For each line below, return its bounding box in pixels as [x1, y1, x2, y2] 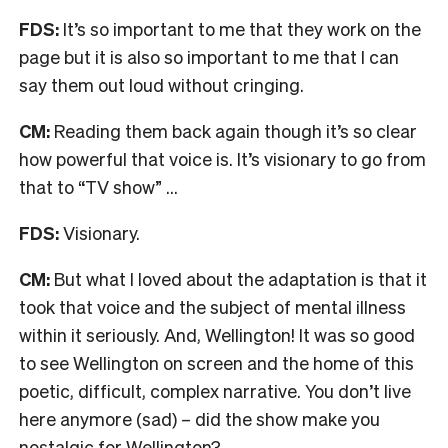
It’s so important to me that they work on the [59, 16, 421, 40]
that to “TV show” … [19, 174, 182, 198]
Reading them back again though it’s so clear [54, 118, 417, 142]
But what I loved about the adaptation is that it [50, 266, 427, 290]
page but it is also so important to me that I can [19, 44, 399, 68]
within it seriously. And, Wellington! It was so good [19, 322, 415, 346]
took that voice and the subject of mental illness [19, 294, 406, 318]
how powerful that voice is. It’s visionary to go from [19, 146, 426, 170]
